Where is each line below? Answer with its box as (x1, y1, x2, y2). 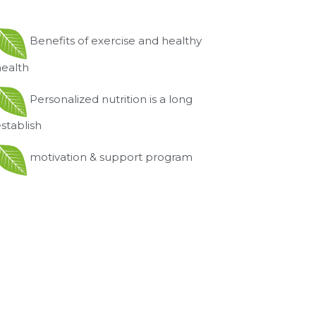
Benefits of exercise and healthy (30, 33, 202, 47)
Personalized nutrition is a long (30, 92, 193, 106)
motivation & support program (30, 150, 193, 164)
